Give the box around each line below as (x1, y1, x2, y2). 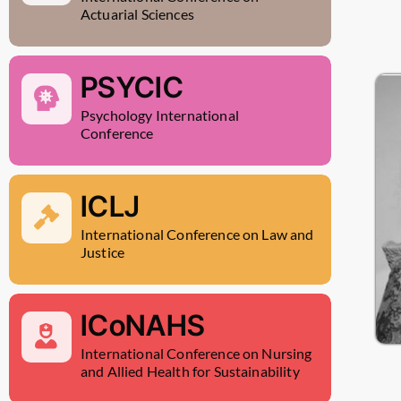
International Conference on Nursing (81, 345, 312, 363)
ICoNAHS (81, 308, 206, 344)
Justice (81, 243, 125, 261)
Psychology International (81, 107, 239, 124)
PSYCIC (81, 70, 183, 106)
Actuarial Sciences (81, 5, 194, 23)
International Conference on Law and (81, 226, 314, 243)
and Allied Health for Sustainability (81, 363, 300, 380)
